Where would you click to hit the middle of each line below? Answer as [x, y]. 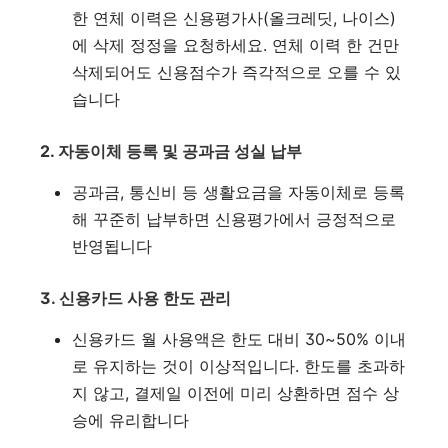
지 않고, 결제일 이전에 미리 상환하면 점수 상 [235, 393]
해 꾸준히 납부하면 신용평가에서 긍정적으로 [234, 219]
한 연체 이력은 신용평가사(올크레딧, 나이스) [234, 18]
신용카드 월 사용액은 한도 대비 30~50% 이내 [239, 339]
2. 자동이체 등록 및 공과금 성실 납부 [171, 151]
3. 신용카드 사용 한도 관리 [135, 298]
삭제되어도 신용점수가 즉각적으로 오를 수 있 [236, 72]
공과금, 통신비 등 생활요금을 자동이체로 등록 [238, 192]
